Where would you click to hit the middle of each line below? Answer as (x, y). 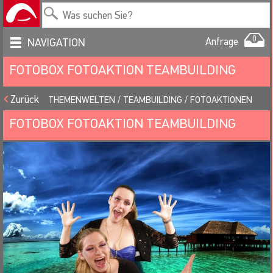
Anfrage (222, 42)
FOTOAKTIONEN (221, 100)
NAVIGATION (56, 43)
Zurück (25, 100)
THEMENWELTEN (82, 100)
